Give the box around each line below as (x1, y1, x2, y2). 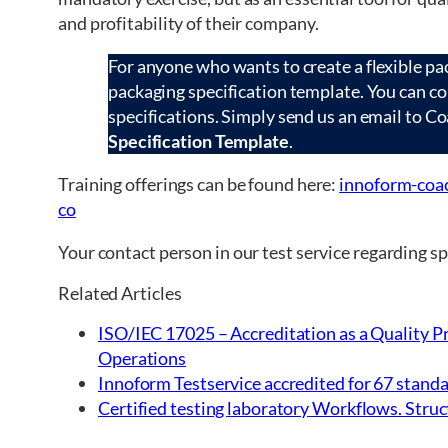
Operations (98, 346, 187, 369)
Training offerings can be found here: (58, 172, 340, 195)
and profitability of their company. (58, 11, 319, 34)
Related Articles (58, 281, 182, 304)
